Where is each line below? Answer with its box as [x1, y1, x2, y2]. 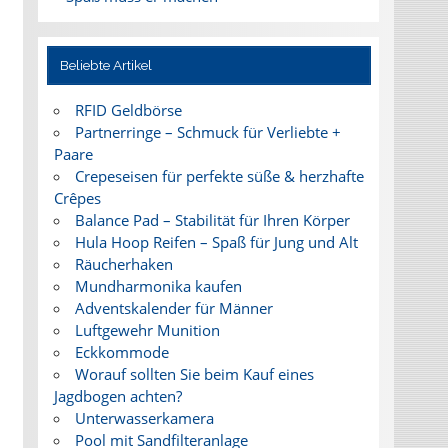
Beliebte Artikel [60, 57, 153, 74]
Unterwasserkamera [74, 408, 214, 429]
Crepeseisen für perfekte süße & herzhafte [74, 166, 364, 187]
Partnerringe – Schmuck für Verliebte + [74, 122, 341, 143]
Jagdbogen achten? [53, 386, 182, 407]
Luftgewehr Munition [74, 320, 220, 341]
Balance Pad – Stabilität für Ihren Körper [74, 210, 350, 231]
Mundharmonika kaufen [74, 276, 242, 297]
